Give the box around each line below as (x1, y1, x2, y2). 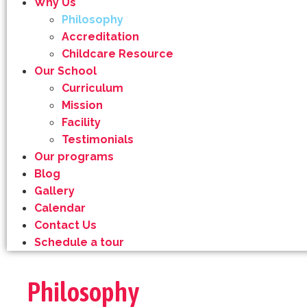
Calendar (34, 201, 86, 214)
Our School (34, 64, 97, 77)
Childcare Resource (61, 47, 173, 60)
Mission (61, 99, 103, 112)
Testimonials (61, 133, 134, 146)
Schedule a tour (34, 236, 124, 249)
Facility (61, 116, 101, 129)
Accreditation (61, 30, 139, 43)
